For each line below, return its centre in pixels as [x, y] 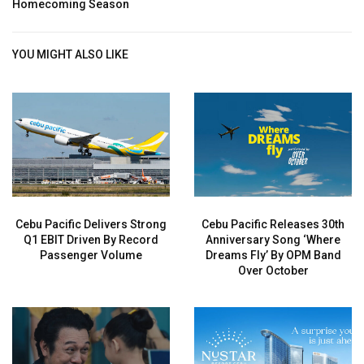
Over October [273, 270]
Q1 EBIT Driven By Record [91, 239]
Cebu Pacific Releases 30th [273, 224]
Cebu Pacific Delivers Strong [91, 224]
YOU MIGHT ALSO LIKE [70, 55]
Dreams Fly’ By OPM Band [273, 255]
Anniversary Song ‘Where [273, 239]
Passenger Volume [91, 255]
